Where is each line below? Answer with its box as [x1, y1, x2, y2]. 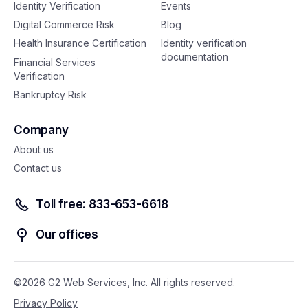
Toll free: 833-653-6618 [36, 197, 169, 212]
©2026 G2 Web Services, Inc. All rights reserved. [14, 276, 235, 289]
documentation [161, 51, 228, 63]
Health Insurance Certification [14, 37, 146, 49]
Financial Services [14, 56, 96, 68]
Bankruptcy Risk [14, 88, 87, 100]
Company [14, 122, 69, 137]
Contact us [14, 162, 62, 175]
